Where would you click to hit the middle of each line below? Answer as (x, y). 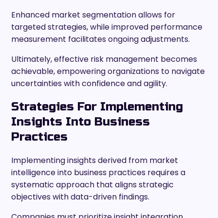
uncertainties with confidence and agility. (89, 84)
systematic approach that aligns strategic (92, 185)
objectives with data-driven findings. (80, 197)
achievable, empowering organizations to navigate (108, 72)
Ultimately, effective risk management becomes (104, 59)
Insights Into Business (81, 122)
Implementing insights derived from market (95, 161)
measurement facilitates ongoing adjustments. (100, 39)
